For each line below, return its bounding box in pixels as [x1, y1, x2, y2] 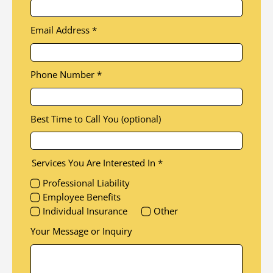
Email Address [30, 24, 92, 37]
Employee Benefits [43, 191, 121, 204]
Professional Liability [43, 177, 130, 190]
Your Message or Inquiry [30, 225, 132, 238]
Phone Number [30, 68, 97, 80]
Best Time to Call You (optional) [30, 112, 161, 125]
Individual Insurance [43, 205, 128, 218]
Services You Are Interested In [31, 157, 158, 169]
